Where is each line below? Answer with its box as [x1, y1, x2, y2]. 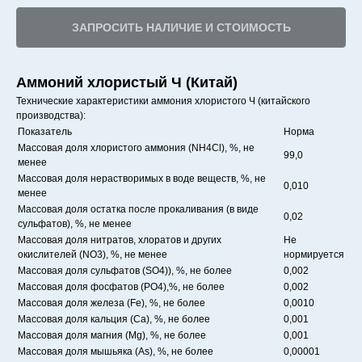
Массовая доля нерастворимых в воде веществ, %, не [18, 173, 266, 184]
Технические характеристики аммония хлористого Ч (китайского [16, 95, 310, 107]
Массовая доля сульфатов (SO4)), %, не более [18, 265, 232, 276]
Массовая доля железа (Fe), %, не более [18, 297, 205, 309]
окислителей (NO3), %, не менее [18, 249, 167, 260]
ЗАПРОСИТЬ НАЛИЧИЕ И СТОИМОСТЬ [71, 21, 291, 34]
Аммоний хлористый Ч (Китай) [16, 74, 238, 90]
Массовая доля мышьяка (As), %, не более [18, 346, 213, 357]
